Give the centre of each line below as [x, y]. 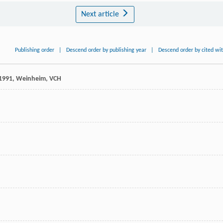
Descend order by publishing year [107, 51]
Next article [101, 15]
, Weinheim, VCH [37, 79]
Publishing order [35, 51]
